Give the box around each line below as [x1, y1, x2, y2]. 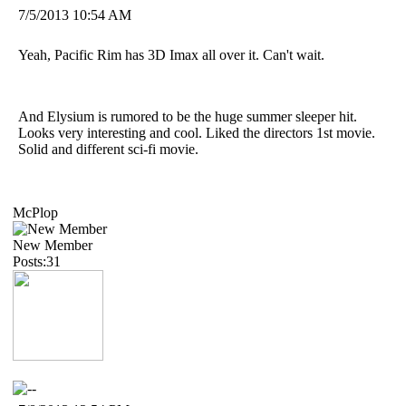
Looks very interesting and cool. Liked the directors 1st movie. [18, 124, 375, 140]
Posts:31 [13, 253, 61, 269]
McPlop [13, 204, 58, 220]
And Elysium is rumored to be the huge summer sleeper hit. [18, 108, 357, 124]
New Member [13, 237, 92, 253]
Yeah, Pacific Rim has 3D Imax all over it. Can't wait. [18, 46, 324, 63]
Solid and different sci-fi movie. [18, 140, 202, 157]
